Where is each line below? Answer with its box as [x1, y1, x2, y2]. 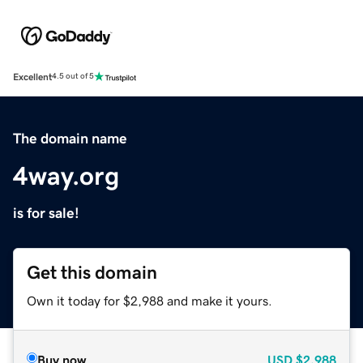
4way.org [13, 162, 119, 189]
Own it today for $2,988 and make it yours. [27, 293, 272, 307]
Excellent [13, 71, 52, 82]
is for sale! [13, 205, 79, 220]
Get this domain [27, 263, 157, 282]
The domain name [13, 130, 127, 146]
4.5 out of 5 [52, 72, 94, 81]
